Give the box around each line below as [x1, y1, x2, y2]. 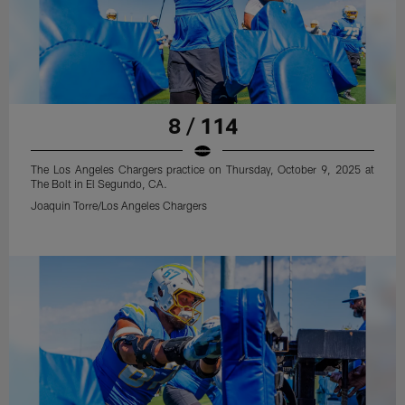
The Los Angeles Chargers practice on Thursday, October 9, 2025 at [31, 162, 374, 175]
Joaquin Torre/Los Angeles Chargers [31, 198, 208, 212]
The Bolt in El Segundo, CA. [31, 176, 168, 190]
